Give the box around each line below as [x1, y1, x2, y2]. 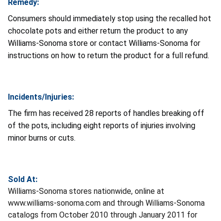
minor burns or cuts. [8, 133, 75, 143]
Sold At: [8, 174, 37, 184]
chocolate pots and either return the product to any [8, 26, 188, 36]
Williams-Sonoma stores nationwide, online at [8, 186, 164, 196]
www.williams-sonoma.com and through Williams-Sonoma [8, 198, 205, 208]
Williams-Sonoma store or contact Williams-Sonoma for [8, 38, 200, 48]
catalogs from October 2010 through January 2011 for [8, 210, 197, 220]
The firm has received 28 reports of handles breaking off [8, 108, 204, 118]
